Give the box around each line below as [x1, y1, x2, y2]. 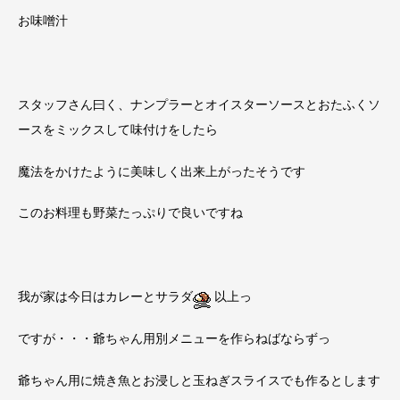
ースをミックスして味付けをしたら [18, 120, 218, 137]
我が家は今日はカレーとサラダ [18, 287, 193, 304]
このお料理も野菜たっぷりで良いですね [18, 204, 243, 221]
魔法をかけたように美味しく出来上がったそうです [18, 162, 305, 179]
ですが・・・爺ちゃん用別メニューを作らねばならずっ [18, 329, 330, 346]
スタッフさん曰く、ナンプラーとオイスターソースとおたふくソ [18, 95, 380, 112]
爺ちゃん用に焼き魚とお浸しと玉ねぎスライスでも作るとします [18, 371, 380, 388]
